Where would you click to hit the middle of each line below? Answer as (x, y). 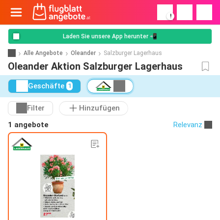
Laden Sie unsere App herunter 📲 (110, 36)
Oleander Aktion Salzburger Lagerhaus (95, 66)
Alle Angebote (43, 53)
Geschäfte (46, 86)
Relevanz (188, 124)
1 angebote (28, 124)
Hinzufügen (99, 108)
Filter (36, 108)
